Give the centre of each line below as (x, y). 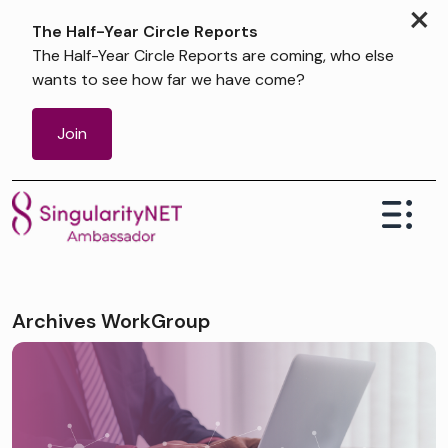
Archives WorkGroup (111, 321)
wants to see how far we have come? (168, 79)
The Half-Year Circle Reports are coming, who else (213, 55)
